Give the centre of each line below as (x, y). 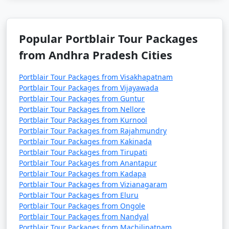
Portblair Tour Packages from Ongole (82, 206)
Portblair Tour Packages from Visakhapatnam (96, 77)
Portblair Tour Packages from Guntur (82, 98)
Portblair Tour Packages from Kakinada (85, 141)
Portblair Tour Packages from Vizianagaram (93, 184)
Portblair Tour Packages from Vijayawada (89, 88)
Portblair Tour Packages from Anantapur (88, 163)
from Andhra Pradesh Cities (96, 55)
